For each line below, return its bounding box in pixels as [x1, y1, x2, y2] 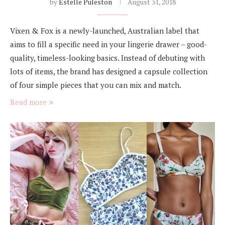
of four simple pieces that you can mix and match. [10, 79, 181, 90]
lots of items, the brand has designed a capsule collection [10, 66, 207, 76]
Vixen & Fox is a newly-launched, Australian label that [10, 25, 199, 36]
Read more [10, 96, 47, 107]
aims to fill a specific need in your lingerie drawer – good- [10, 39, 207, 49]
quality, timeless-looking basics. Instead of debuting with [10, 52, 205, 63]
